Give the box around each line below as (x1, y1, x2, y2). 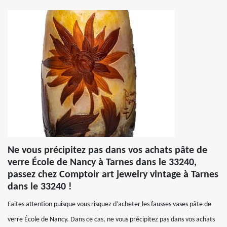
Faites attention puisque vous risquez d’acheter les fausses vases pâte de (8, 201, 211, 208)
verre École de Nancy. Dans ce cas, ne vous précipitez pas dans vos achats (8, 216, 215, 223)
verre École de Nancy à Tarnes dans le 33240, (8, 158, 197, 168)
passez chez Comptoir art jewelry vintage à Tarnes (8, 170, 218, 180)
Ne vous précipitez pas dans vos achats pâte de (8, 145, 207, 156)
